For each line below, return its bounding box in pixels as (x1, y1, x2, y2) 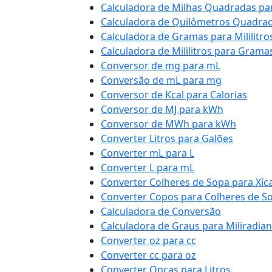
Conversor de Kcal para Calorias (101, 88, 247, 101)
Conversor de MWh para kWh (101, 117, 236, 131)
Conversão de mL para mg (101, 73, 222, 87)
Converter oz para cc (101, 234, 196, 247)
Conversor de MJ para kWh (101, 103, 223, 116)
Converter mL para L (101, 146, 194, 160)
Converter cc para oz (101, 248, 196, 262)
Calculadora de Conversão (101, 205, 221, 218)
